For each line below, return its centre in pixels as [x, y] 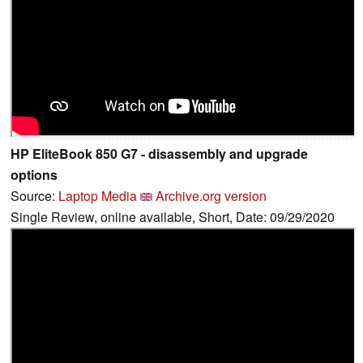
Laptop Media [98, 195]
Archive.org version [211, 195]
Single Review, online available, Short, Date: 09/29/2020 [173, 216]
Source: [34, 195]
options [34, 174]
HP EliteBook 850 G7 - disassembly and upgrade [159, 153]
